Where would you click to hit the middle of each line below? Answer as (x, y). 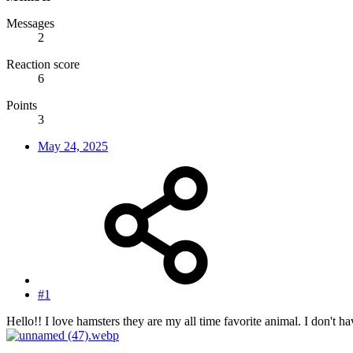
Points (22, 106)
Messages (30, 24)
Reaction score (43, 65)
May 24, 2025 (73, 147)
